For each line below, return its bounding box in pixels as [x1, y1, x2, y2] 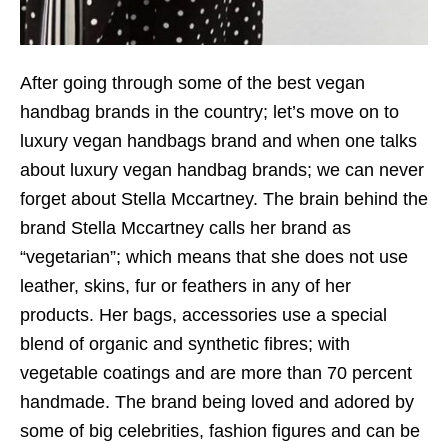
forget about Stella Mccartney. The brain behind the [20, 188, 428, 209]
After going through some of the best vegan [20, 72, 365, 93]
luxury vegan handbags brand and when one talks [20, 130, 417, 151]
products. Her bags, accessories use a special [20, 304, 387, 325]
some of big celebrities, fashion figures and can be [20, 420, 420, 441]
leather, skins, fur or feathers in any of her [20, 275, 351, 296]
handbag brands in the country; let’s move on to [20, 101, 399, 122]
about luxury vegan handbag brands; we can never [20, 159, 424, 180]
